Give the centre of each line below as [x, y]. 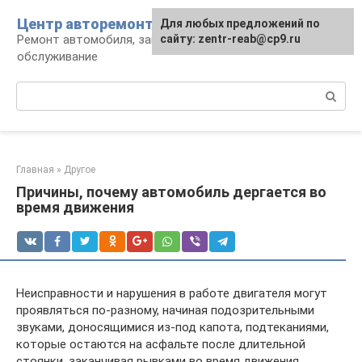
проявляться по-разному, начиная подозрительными [165, 310]
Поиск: [35, 90]
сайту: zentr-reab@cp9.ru [230, 39]
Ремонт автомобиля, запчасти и [109, 40]
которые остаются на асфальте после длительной [161, 344]
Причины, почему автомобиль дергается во [171, 192]
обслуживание [57, 57]
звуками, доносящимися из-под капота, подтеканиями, [173, 327]
